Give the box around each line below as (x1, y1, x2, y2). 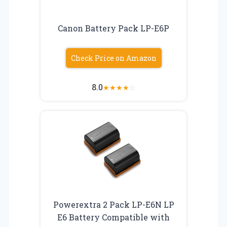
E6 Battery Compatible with (57, 211, 170, 222)
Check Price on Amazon (70, 53, 157, 63)
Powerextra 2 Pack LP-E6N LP (53, 199, 174, 210)
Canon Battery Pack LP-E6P (58, 22, 169, 33)
